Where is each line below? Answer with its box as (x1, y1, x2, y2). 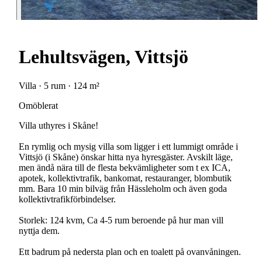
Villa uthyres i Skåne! (19, 120, 98, 130)
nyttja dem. (19, 225, 60, 236)
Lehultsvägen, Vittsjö (19, 46, 188, 68)
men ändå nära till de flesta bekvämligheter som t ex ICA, (19, 162, 230, 173)
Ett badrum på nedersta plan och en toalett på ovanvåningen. (19, 246, 241, 257)
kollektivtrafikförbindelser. (19, 194, 116, 204)
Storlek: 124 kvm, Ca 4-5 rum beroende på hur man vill (19, 215, 223, 225)
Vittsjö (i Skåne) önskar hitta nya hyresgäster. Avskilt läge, (19, 151, 233, 162)
